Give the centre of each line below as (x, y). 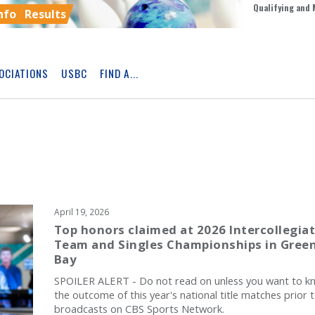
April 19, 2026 (81, 212)
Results (45, 14)
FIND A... (119, 73)
